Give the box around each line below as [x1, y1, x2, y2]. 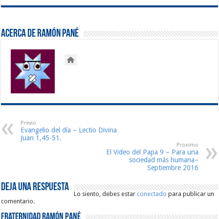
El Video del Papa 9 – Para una [106, 148, 198, 156]
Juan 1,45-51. [21, 133, 62, 142]
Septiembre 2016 [147, 163, 198, 172]
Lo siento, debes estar [74, 190, 137, 197]
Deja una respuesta [1, 181, 69, 193]
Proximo [176, 141, 198, 148]
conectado [137, 190, 167, 197]
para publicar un [167, 190, 215, 197]
